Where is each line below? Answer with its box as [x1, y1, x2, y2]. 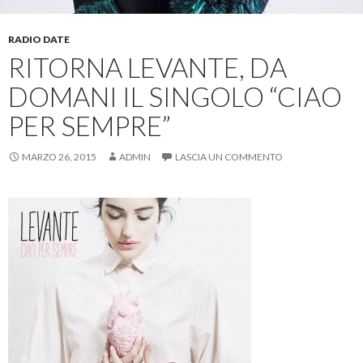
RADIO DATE [8, 32, 70, 45]
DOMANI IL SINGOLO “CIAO [8, 79, 342, 113]
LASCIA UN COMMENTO [175, 150, 283, 163]
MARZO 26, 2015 [22, 150, 96, 163]
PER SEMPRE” [8, 109, 171, 142]
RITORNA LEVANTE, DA [8, 50, 287, 83]
